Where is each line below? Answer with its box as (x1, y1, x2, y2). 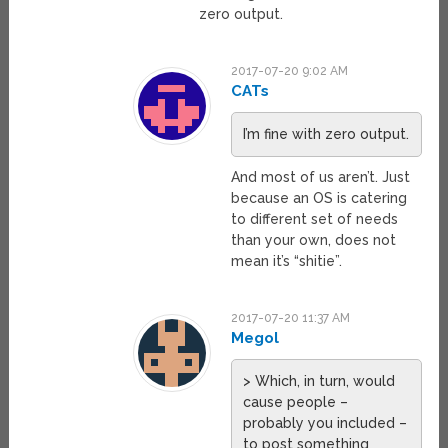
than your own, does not (231, 232, 397, 249)
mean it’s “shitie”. (231, 253, 343, 270)
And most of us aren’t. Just (231, 169, 411, 186)
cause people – (243, 394, 349, 411)
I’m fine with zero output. (243, 126, 410, 143)
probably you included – (243, 415, 408, 432)
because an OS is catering (231, 190, 408, 207)
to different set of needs (231, 211, 399, 228)
